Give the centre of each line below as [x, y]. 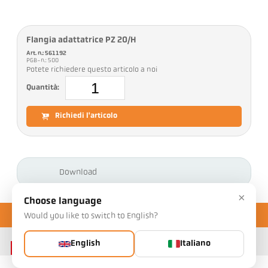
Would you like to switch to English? [91, 216]
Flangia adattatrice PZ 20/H [82, 41]
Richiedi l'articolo [86, 116]
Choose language [63, 202]
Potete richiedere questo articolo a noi [92, 70]
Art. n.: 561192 [47, 54]
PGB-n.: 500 [43, 61]
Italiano [195, 244]
